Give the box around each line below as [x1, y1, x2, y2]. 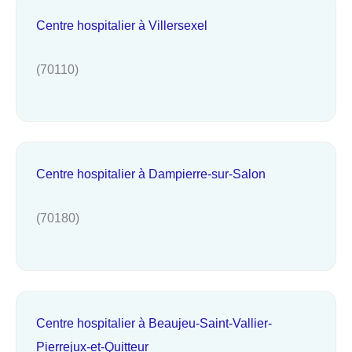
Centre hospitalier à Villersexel [36, 17, 207, 32]
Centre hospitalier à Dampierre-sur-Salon [36, 167, 266, 181]
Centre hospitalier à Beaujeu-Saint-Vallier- [36, 315, 272, 330]
